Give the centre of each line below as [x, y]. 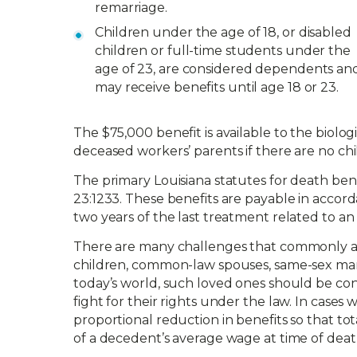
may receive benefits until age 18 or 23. [217, 87]
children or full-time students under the [223, 51]
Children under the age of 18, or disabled [223, 32]
